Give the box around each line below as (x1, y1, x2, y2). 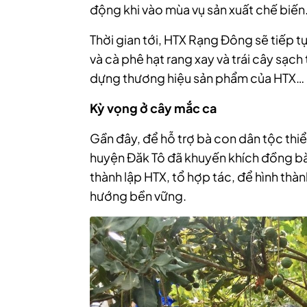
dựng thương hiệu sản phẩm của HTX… (90, 70, 304, 86)
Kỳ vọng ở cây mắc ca (90, 100, 217, 116)
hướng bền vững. (90, 188, 186, 204)
